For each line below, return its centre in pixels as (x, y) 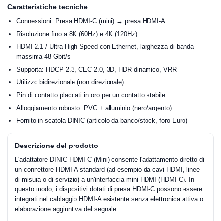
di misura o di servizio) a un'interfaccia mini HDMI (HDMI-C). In (105, 179)
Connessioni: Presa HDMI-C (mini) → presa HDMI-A (91, 21)
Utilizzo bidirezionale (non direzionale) (70, 82)
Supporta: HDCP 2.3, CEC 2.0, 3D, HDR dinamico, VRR (96, 69)
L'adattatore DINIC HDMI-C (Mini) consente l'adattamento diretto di (110, 160)
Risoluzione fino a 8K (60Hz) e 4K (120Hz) (77, 34)
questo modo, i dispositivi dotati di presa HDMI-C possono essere (109, 189)
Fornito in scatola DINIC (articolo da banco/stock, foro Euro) (102, 121)
